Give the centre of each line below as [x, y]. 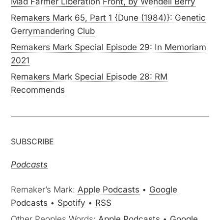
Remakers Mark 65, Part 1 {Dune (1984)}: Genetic [109, 18]
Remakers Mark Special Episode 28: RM [89, 77]
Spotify [72, 203]
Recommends [38, 90]
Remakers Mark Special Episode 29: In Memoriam [109, 47]
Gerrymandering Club [53, 31]
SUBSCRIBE [33, 141]
